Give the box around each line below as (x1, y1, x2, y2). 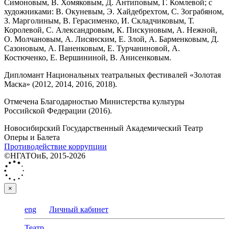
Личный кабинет (49, 205, 108, 214)
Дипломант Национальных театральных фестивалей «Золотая (4, 71, 221, 80)
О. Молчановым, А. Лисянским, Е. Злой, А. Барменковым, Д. (4, 35, 219, 44)
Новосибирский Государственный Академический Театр (4, 124, 203, 133)
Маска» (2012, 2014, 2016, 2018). (4, 80, 117, 89)
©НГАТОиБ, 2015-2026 (4, 151, 85, 161)
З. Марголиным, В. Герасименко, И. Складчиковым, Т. (4, 16, 194, 26)
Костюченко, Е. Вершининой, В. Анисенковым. (4, 53, 171, 62)
